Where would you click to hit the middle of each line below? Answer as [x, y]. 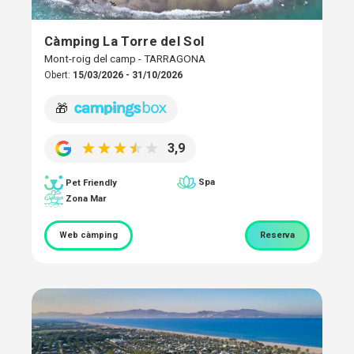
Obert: [58, 75]
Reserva [277, 235]
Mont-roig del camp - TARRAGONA [125, 58]
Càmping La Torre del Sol [124, 41]
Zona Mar [86, 198]
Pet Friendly [91, 183]
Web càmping [88, 235]
